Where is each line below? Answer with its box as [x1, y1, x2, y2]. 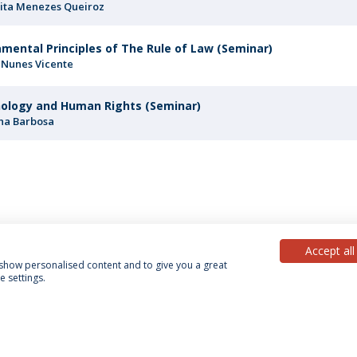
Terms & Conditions [60, 313, 164, 328]
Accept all [304, 243, 355, 258]
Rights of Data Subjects [175, 313, 297, 328]
